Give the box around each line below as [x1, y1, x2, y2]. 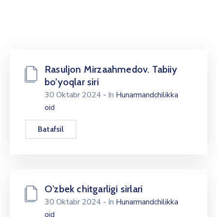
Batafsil [38, 124, 64, 134]
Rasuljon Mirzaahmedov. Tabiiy [45, 63, 177, 75]
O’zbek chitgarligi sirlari [45, 183, 143, 195]
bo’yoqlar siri [45, 76, 99, 88]
